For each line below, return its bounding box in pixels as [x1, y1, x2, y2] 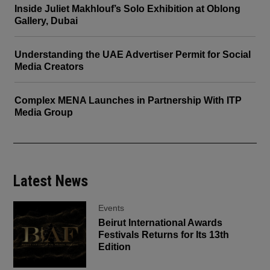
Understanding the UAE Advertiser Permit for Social [14, 49, 251, 60]
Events [98, 203, 125, 213]
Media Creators [14, 61, 84, 72]
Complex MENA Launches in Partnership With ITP [14, 95, 242, 106]
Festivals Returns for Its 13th [98, 230, 230, 240]
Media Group [14, 107, 73, 118]
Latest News [13, 172, 89, 190]
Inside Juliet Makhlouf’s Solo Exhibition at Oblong [14, 4, 240, 14]
